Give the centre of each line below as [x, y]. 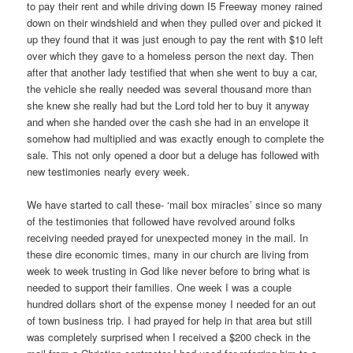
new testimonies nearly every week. [109, 171]
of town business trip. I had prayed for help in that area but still [170, 320]
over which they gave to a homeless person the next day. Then [171, 55]
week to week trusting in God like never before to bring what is [169, 270]
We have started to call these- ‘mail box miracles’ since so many [175, 204]
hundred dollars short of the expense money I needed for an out [172, 303]
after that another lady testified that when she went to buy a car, [173, 72]
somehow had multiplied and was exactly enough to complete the [176, 138]
